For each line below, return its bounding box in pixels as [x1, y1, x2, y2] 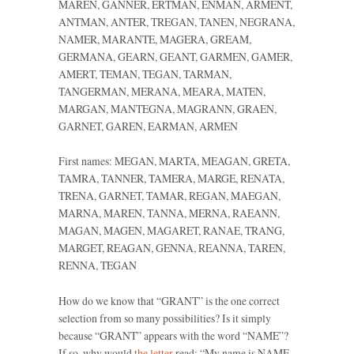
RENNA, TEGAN [58, 258, 137, 273]
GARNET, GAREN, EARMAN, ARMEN [58, 118, 238, 134]
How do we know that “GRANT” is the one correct [58, 292, 280, 308]
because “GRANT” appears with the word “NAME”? [58, 327, 288, 343]
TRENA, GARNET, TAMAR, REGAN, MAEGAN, [58, 188, 281, 204]
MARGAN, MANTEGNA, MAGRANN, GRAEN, [58, 100, 277, 116]
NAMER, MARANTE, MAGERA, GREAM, [58, 31, 251, 47]
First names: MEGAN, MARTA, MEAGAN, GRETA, [58, 153, 290, 169]
